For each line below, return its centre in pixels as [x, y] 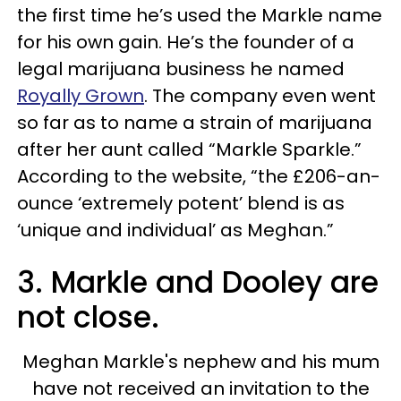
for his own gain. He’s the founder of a [186, 42]
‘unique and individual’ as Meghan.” [175, 230]
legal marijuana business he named [181, 68]
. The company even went [260, 95]
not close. [88, 317]
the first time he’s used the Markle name [200, 15]
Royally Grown [81, 95]
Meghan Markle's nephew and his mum [200, 361]
